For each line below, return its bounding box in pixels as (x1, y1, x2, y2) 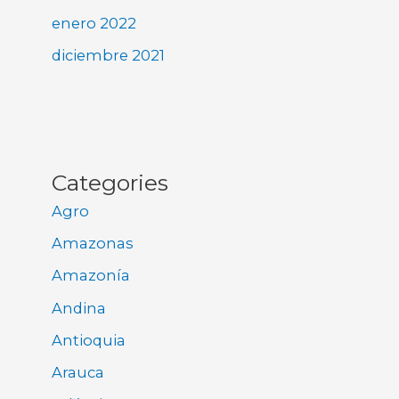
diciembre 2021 (52, 45, 166, 64)
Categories (52, 169, 169, 197)
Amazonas (52, 234, 134, 253)
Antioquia (52, 330, 126, 349)
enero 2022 (52, 13, 137, 32)
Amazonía (52, 266, 131, 285)
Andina (52, 298, 107, 317)
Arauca (52, 362, 105, 381)
